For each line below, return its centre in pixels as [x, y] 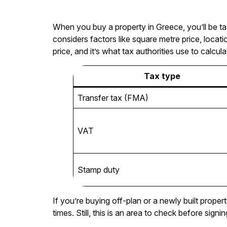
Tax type [162, 76]
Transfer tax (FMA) [113, 98]
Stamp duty [99, 169]
